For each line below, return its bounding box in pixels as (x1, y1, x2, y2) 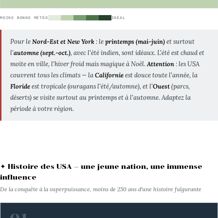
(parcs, (169, 82, 190, 91)
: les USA (174, 60, 200, 69)
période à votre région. (10, 105, 74, 113)
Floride (10, 82, 30, 91)
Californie (94, 71, 124, 80)
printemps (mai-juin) (105, 37, 165, 46)
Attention (146, 60, 174, 69)
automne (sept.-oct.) (13, 49, 71, 57)
